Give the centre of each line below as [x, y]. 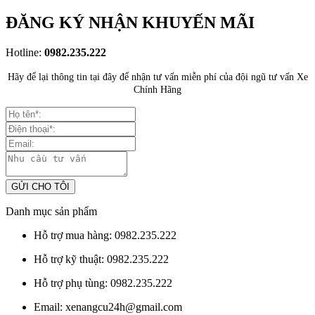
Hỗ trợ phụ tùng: [72, 283]
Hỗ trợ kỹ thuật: [70, 259]
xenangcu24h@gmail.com [124, 307]
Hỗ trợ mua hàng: [74, 235]
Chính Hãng [157, 89]
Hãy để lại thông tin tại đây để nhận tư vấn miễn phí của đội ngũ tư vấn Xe [157, 76]
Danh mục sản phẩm [51, 211]
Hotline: [25, 52]
